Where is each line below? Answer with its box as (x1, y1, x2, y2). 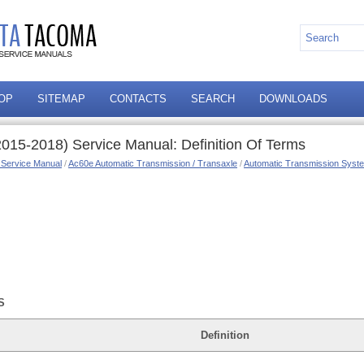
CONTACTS (110, 93, 167, 105)
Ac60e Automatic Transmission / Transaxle (68, 158, 237, 168)
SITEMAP (37, 93, 85, 105)
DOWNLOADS (259, 93, 327, 105)
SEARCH (191, 93, 235, 105)
